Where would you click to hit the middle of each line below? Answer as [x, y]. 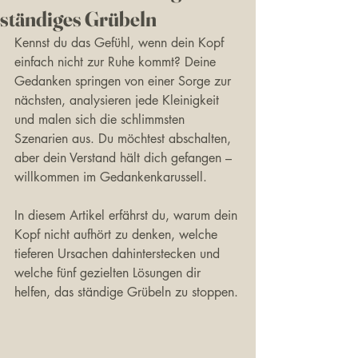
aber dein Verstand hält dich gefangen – [125, 158]
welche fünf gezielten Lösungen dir [109, 273]
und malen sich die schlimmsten [101, 119]
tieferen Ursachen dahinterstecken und [119, 254]
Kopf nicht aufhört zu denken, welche [118, 235]
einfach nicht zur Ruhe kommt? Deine [117, 62]
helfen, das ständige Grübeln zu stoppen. [126, 292]
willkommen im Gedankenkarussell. [111, 177]
